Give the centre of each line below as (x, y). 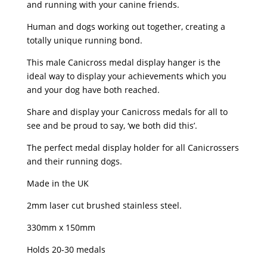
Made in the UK (58, 183)
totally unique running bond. (84, 40)
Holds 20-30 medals (66, 249)
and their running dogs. (74, 161)
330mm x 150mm (61, 227)
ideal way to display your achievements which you (126, 76)
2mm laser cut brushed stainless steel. (104, 205)
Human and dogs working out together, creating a (126, 27)
